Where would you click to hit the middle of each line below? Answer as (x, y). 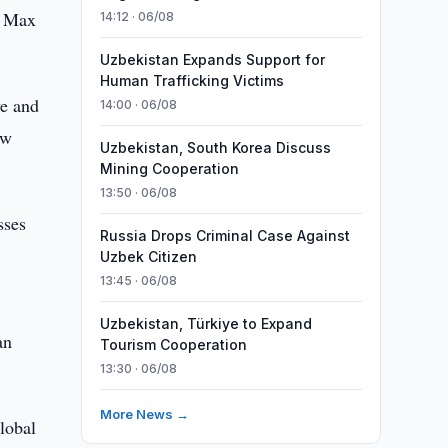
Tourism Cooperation (173, 344)
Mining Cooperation (169, 168)
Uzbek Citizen (148, 256)
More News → (144, 414)
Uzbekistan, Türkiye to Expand (205, 323)
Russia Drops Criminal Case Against (224, 235)
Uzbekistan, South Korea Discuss (215, 147)
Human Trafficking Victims (191, 80)
